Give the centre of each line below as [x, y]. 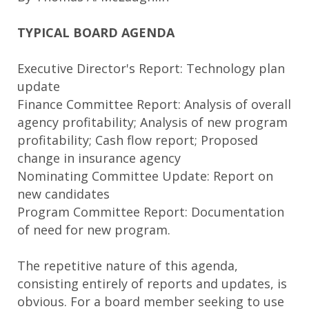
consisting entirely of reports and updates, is [152, 283]
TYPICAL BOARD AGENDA [96, 32]
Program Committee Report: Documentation [151, 211]
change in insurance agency [99, 158]
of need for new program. [94, 229]
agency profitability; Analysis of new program [152, 122]
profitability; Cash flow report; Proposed [138, 140]
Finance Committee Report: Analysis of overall [154, 104]
